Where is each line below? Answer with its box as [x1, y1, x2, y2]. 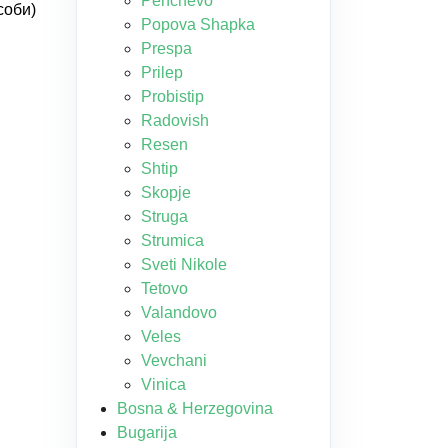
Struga [141, 208, 188, 225]
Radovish [141, 112, 209, 129]
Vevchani [141, 352, 207, 369]
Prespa [141, 40, 192, 57]
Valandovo [141, 304, 217, 321]
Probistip [141, 88, 204, 105]
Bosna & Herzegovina [117, 400, 273, 417]
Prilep [141, 64, 183, 81]
